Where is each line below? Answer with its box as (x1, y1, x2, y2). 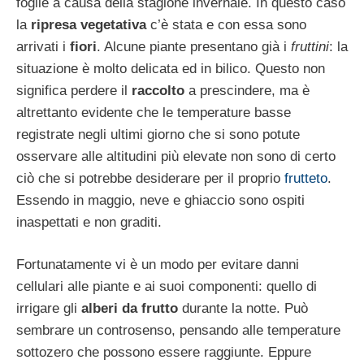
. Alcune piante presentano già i (97, 38, 291, 54)
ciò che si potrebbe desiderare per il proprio (16, 170, 284, 186)
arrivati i (16, 38, 70, 54)
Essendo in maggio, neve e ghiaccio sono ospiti (16, 192, 305, 208)
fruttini (291, 38, 329, 54)
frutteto (284, 170, 327, 186)
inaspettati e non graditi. (16, 214, 162, 230)
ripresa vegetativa (31, 16, 146, 32)
